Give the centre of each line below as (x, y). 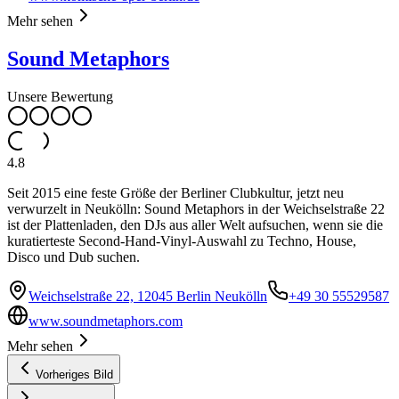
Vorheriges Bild (74, 374)
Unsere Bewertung (60, 96)
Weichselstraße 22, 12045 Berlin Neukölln (148, 296)
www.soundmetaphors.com (106, 321)
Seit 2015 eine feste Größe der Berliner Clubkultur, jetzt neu (175, 192)
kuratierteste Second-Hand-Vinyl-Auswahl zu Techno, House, (182, 240)
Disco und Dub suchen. (73, 256)
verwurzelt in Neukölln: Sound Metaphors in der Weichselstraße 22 (196, 208)
